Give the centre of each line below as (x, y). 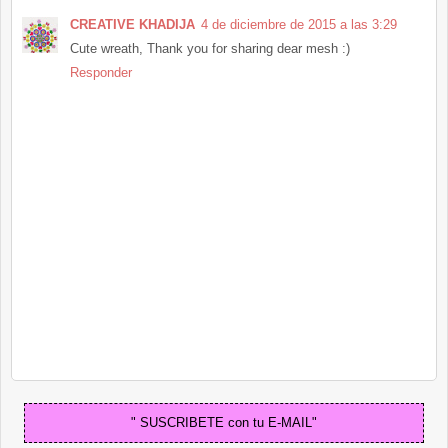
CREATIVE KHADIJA (132, 24)
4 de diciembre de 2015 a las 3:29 (299, 24)
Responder (101, 72)
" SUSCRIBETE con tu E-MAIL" (224, 423)
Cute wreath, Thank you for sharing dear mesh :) (210, 48)
